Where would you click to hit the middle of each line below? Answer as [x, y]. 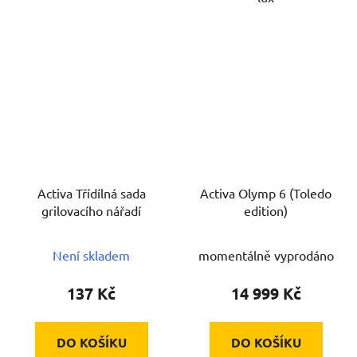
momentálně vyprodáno [266, 255]
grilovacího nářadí [91, 210]
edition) [266, 210]
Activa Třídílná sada [91, 192]
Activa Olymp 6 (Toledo [266, 192]
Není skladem [91, 255]
